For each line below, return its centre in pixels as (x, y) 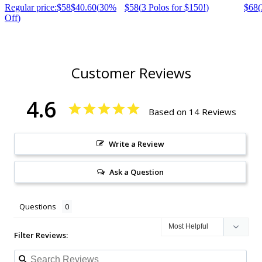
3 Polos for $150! (173, 7)
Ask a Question (136, 172)
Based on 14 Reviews (192, 111)
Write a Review (136, 144)
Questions (38, 206)
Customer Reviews (131, 73)
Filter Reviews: (41, 235)
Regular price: (31, 7)
